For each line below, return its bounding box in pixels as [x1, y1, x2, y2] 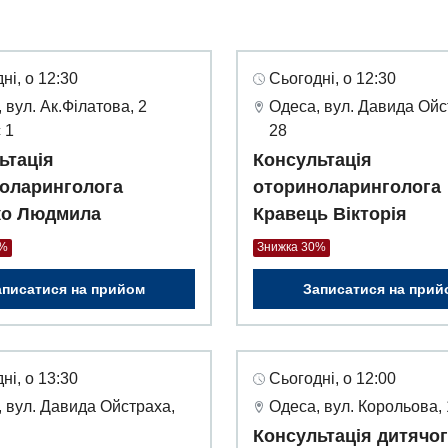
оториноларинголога [253, 177, 441, 198]
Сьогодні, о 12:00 [269, 370, 396, 388]
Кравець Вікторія [253, 204, 407, 225]
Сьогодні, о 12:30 [269, 70, 396, 88]
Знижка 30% [257, 240, 326, 255]
